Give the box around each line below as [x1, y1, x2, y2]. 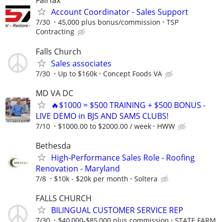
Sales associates [51, 57, 111, 69]
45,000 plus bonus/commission [58, 17, 161, 27]
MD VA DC [36, 87, 73, 99]
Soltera [134, 174, 158, 183]
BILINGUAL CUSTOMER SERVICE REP [51, 205, 183, 216]
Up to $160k [58, 68, 97, 78]
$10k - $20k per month [54, 174, 128, 183]
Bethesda [36, 140, 71, 151]
